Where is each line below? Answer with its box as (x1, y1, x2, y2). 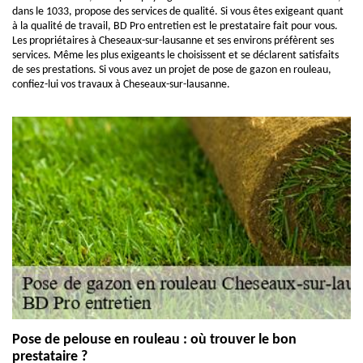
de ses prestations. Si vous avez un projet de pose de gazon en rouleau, (12, 64, 331, 76)
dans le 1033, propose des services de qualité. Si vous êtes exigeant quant (12, 6, 344, 18)
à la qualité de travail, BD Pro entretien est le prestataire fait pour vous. (12, 20, 338, 32)
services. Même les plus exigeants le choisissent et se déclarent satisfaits (12, 49, 339, 62)
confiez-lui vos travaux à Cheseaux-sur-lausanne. (12, 79, 230, 91)
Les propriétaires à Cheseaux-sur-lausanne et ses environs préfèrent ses (12, 35, 334, 47)
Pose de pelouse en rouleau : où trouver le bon (12, 332, 297, 348)
